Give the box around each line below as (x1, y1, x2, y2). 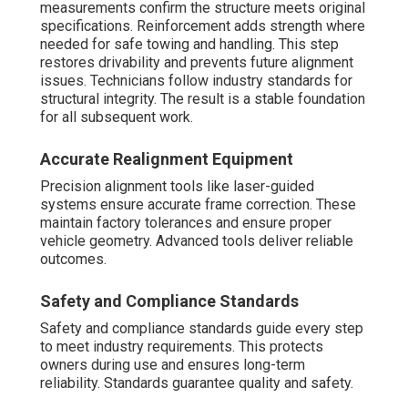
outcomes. (40, 250, 107, 269)
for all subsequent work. (40, 108, 193, 127)
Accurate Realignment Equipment (40, 149, 293, 169)
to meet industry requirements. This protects (40, 338, 323, 356)
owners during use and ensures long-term (40, 356, 305, 374)
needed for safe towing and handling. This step (40, 36, 339, 54)
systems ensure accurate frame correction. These (40, 196, 356, 214)
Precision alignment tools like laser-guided (40, 178, 314, 196)
